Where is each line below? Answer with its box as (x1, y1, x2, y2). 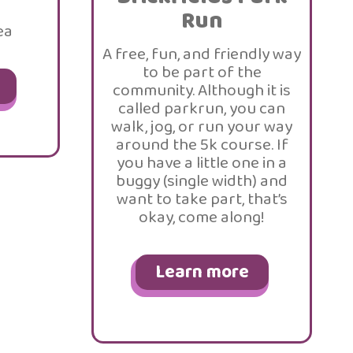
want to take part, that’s (116, 186, 288, 213)
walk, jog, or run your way (111, 113, 292, 140)
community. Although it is (113, 77, 291, 104)
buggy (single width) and (116, 168, 288, 195)
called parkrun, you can (118, 95, 285, 122)
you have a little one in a (117, 150, 287, 176)
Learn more (154, 258, 249, 287)
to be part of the (142, 59, 262, 86)
